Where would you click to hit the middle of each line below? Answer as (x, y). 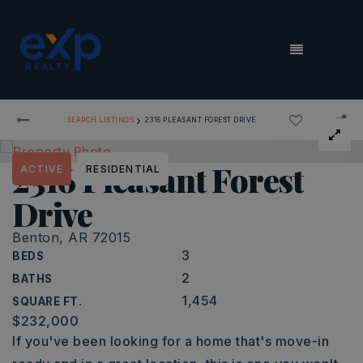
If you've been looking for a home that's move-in (171, 341)
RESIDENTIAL (124, 169)
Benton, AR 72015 (71, 237)
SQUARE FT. (47, 301)
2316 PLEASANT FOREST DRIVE (200, 120)
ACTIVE (42, 169)
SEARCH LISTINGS (100, 120)
